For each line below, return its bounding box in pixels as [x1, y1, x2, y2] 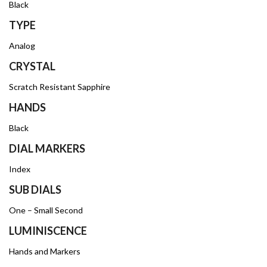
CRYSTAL [9, 59, 55, 73]
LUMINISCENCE [9, 223, 87, 237]
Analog [9, 40, 35, 51]
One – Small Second [9, 204, 83, 215]
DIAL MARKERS [9, 141, 85, 155]
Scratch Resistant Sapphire [9, 81, 110, 92]
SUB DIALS [9, 182, 61, 196]
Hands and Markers [9, 246, 80, 256]
